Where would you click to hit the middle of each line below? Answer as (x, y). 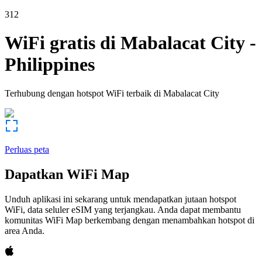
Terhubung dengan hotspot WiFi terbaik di (83, 93)
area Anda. (25, 230)
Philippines (50, 65)
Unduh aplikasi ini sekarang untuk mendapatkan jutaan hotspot (120, 199)
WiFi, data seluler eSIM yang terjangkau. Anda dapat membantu (123, 209)
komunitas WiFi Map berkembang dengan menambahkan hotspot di (130, 220)
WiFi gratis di (60, 43)
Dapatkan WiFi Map (67, 174)
